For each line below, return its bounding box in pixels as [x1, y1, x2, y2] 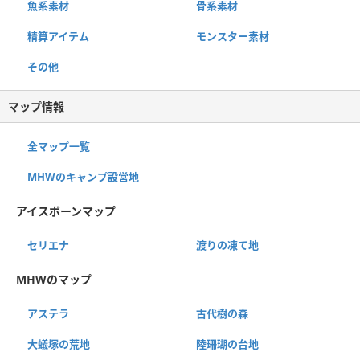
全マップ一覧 [27, 139, 90, 154]
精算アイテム [27, 29, 89, 44]
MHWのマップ [16, 272, 92, 288]
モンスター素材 [195, 29, 269, 44]
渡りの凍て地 [195, 238, 259, 253]
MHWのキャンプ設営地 [27, 170, 139, 185]
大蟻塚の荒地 [27, 337, 90, 352]
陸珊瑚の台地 [195, 337, 259, 352]
